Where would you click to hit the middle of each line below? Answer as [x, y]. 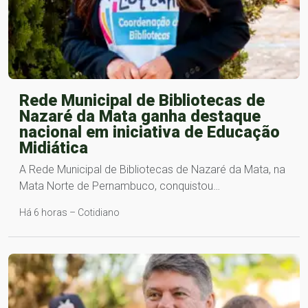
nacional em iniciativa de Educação [150, 132]
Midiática [54, 147]
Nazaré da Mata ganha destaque [140, 116]
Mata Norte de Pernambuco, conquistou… [120, 186]
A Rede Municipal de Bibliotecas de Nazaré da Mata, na [152, 169]
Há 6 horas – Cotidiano [69, 212]
